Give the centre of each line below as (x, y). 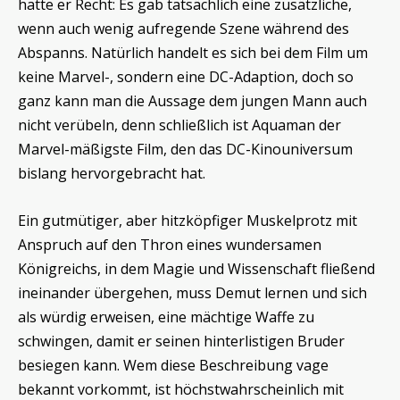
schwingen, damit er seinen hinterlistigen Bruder (181, 341)
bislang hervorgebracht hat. (112, 173)
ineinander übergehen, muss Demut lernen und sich (192, 292)
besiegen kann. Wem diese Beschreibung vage (173, 365)
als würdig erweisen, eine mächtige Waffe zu (166, 317)
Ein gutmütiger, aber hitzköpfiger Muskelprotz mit (187, 220)
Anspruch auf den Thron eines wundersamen (170, 244)
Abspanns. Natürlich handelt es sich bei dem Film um (193, 52)
